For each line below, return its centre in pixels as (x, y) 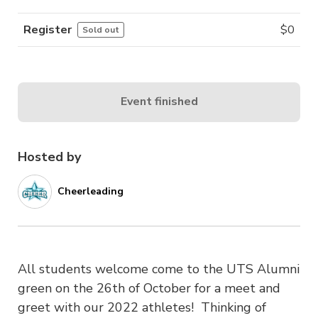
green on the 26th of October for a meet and (149, 288)
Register (48, 29)
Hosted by (49, 157)
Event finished (159, 102)
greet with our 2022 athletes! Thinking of (142, 307)
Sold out (101, 29)
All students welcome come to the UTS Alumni (159, 269)
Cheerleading (91, 192)
